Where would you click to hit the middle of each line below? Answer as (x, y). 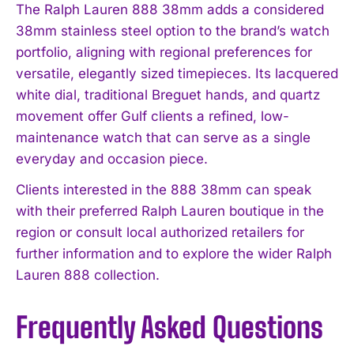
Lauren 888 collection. (88, 275)
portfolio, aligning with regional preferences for (164, 52)
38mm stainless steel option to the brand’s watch (173, 30)
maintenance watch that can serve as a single (163, 137)
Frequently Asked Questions (169, 327)
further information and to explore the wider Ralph (174, 253)
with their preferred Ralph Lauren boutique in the (170, 211)
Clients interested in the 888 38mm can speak (164, 189)
